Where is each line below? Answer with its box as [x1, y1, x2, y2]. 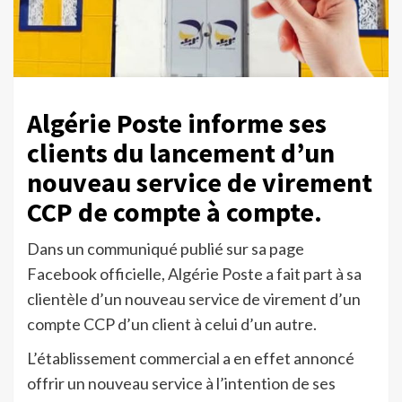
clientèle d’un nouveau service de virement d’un [27, 289, 361, 310]
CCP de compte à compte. [27, 195, 322, 230]
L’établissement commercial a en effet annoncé [27, 348, 354, 369]
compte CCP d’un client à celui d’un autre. [27, 314, 317, 335]
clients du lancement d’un [27, 135, 335, 170]
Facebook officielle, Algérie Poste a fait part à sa [27, 264, 362, 284]
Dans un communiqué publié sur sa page [27, 239, 304, 259]
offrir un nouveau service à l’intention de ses [27, 373, 336, 394]
